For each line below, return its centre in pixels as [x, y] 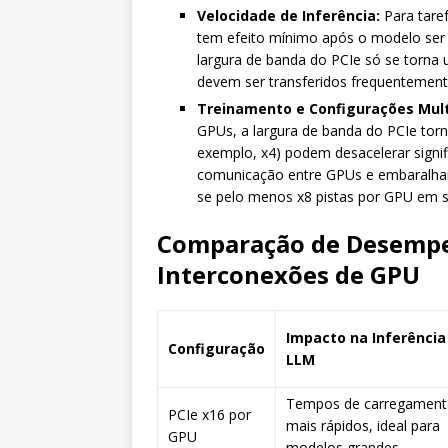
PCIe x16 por [209, 414]
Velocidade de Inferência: [288, 15]
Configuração [216, 348]
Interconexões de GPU [288, 274]
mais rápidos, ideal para [363, 425]
